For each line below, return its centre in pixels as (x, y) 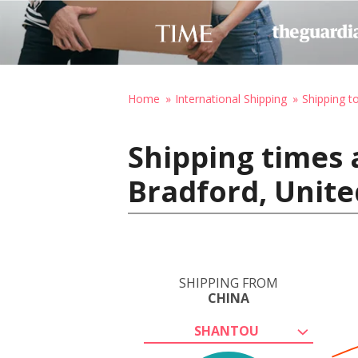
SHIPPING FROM (229, 283)
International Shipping (231, 99)
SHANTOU (226, 331)
